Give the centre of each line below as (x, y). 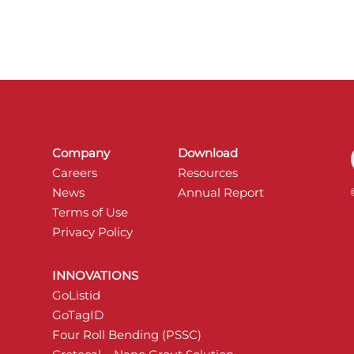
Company (81, 153)
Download (207, 153)
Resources (207, 173)
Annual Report (220, 193)
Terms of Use (90, 213)
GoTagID (77, 314)
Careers (74, 173)
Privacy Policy (92, 232)
